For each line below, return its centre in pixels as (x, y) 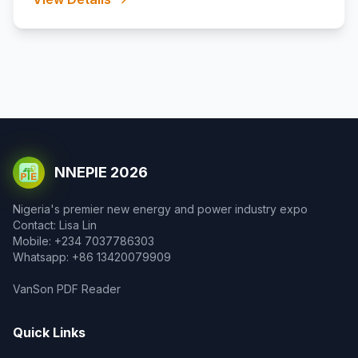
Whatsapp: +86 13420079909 (92, 257)
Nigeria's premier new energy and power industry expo (160, 209)
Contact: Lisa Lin (55, 225)
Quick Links (49, 332)
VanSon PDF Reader (67, 289)
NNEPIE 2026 (101, 172)
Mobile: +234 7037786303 (84, 241)
